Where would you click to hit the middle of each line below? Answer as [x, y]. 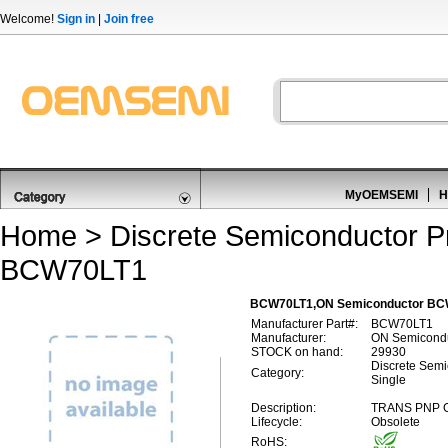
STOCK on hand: [297, 352]
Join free [129, 19]
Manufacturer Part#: [304, 324]
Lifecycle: [276, 422]
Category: [277, 373]
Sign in [76, 19]
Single [388, 380]
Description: [283, 408]
